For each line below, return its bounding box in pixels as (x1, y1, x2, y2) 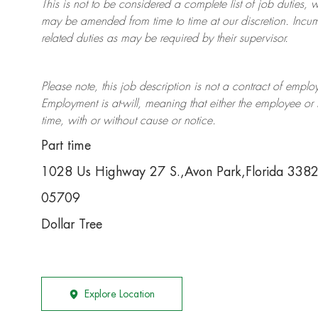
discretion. (237, 16, 289, 28)
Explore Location (84, 289, 155, 300)
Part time (41, 139, 91, 153)
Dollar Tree (41, 218, 102, 231)
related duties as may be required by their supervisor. (41, 33, 288, 45)
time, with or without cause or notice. (41, 115, 216, 127)
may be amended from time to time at (41, 16, 222, 28)
